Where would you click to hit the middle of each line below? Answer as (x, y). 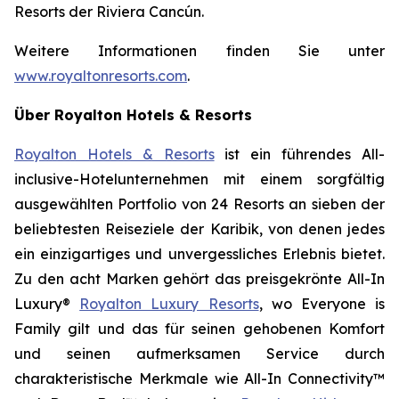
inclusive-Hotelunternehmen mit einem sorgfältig (199, 179)
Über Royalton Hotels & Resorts (133, 115)
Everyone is (343, 304)
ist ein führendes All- (300, 154)
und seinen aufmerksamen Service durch (199, 354)
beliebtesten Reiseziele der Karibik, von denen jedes (199, 229)
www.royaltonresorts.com (101, 76)
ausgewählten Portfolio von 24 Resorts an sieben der (199, 204)
